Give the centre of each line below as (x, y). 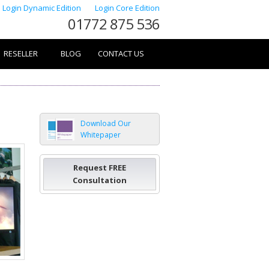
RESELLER (21, 53)
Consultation (100, 180)
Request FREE (100, 168)
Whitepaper (101, 135)
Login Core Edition (127, 8)
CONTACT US (121, 53)
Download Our (106, 123)
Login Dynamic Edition (43, 8)
